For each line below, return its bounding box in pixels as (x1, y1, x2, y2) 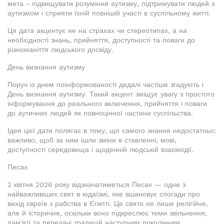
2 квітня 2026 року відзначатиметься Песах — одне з (7, 180, 185, 188)
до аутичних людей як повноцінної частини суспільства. (7, 109, 193, 117)
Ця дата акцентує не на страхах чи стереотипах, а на (7, 26, 187, 34)
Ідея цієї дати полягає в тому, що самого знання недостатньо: (7, 126, 216, 134)
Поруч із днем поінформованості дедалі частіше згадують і (7, 80, 203, 88)
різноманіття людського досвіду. (7, 45, 113, 53)
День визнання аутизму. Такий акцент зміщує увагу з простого (7, 90, 214, 98)
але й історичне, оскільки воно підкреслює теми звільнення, (7, 209, 207, 217)
